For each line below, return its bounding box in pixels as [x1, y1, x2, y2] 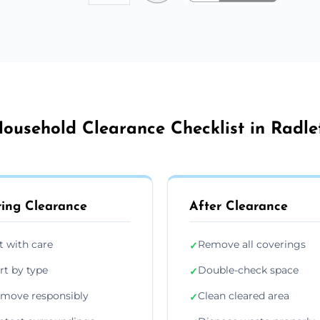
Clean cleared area [198, 289, 289, 302]
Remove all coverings [198, 237, 306, 251]
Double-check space [198, 263, 299, 276]
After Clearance [189, 199, 288, 214]
